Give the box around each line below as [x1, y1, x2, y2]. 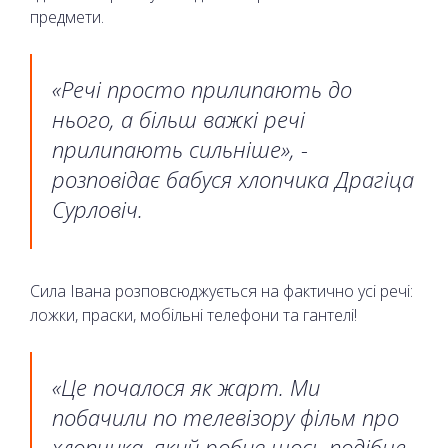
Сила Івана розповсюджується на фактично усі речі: [30, 279, 413, 302]
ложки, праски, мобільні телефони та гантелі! [30, 303, 357, 326]
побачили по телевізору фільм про [52, 401, 399, 432]
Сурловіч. [52, 193, 143, 224]
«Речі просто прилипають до [52, 73, 352, 104]
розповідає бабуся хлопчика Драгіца [52, 163, 414, 194]
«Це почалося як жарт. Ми [52, 371, 320, 402]
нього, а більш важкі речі [52, 103, 305, 134]
